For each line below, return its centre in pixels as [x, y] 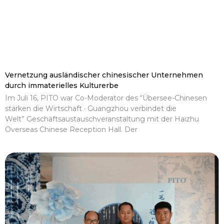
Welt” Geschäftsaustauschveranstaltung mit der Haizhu [102, 119]
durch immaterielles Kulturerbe [62, 85]
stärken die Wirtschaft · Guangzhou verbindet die [91, 108]
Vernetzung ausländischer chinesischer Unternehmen [104, 75]
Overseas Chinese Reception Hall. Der [71, 129]
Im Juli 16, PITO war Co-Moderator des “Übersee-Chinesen [106, 98]
